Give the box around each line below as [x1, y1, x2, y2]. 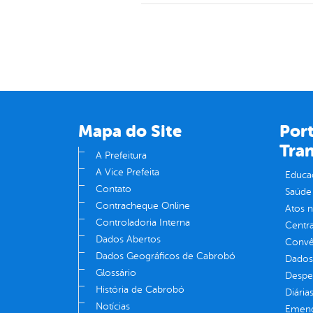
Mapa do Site [78, 122, 182, 142]
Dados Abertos [96, 234, 161, 245]
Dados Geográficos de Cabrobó [96, 251, 235, 262]
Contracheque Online [96, 201, 190, 212]
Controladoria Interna [96, 217, 190, 228]
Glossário [96, 268, 136, 279]
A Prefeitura [96, 150, 147, 161]
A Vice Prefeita [96, 167, 159, 178]
